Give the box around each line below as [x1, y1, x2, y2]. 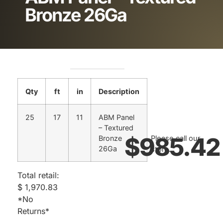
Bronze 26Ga [25, 4, 126, 26]
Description [99, 87, 139, 96]
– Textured [99, 123, 133, 132]
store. [150, 145, 171, 154]
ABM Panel [99, 112, 134, 121]
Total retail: [17, 170, 59, 180]
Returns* [17, 206, 49, 216]
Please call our [150, 134, 200, 143]
